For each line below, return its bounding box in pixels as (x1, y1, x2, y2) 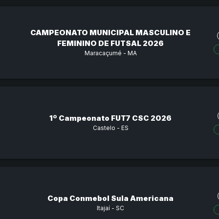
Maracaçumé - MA (84, 49, 137, 57)
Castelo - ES (92, 124, 129, 131)
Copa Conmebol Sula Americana (47, 193, 174, 203)
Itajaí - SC (97, 204, 124, 212)
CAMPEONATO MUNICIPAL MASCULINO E (30, 27, 191, 37)
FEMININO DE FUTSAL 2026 (57, 38, 164, 48)
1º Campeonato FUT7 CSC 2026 (49, 113, 172, 123)
